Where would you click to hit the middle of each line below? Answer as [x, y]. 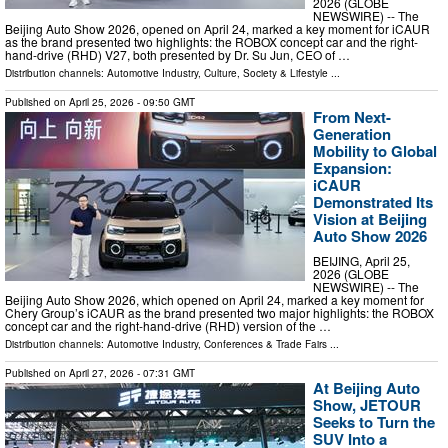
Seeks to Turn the [374, 422]
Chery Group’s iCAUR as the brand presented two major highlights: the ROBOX [219, 313]
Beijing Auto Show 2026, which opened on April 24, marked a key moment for [214, 300]
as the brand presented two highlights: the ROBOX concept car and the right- [211, 41]
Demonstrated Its [373, 201]
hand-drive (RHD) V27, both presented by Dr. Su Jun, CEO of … [177, 54]
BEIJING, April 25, [361, 261]
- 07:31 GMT [164, 373]
